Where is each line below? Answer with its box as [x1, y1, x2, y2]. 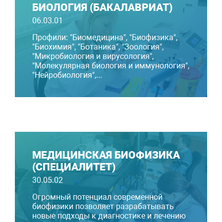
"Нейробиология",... [32, 70, 102, 80]
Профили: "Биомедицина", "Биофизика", [32, 33, 177, 43]
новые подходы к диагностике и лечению [32, 211, 186, 221]
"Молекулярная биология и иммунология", [32, 61, 189, 71]
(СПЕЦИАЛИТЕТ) [32, 161, 115, 173]
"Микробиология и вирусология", [32, 52, 154, 61]
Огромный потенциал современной [32, 192, 163, 202]
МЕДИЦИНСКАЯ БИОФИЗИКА [32, 149, 180, 162]
